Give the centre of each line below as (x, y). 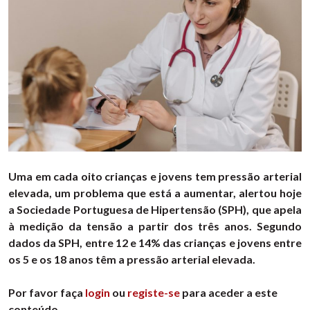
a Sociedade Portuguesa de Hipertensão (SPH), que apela (155, 210)
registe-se (154, 293)
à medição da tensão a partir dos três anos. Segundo (155, 226)
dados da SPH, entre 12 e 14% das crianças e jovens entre (155, 243)
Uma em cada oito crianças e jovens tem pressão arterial (155, 176)
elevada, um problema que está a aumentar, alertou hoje (155, 193)
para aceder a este (229, 293)
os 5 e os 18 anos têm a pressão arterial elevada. (132, 259)
